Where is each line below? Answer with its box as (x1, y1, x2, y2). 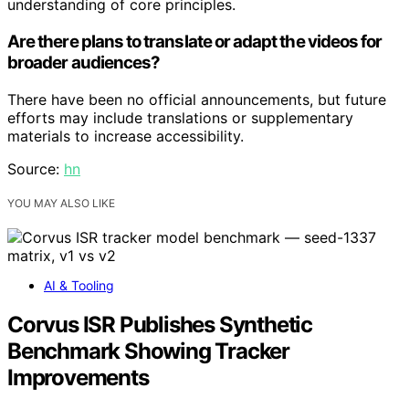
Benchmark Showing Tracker (7, 337, 289, 364)
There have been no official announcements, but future (7, 89, 386, 109)
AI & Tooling (44, 277, 114, 293)
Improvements (7, 363, 149, 391)
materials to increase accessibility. (7, 126, 244, 145)
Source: (7, 159, 64, 178)
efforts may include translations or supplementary (7, 108, 353, 127)
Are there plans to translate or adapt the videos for (7, 30, 383, 52)
